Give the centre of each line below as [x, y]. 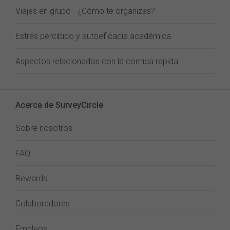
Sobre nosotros [44, 128]
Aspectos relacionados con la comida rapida [97, 61]
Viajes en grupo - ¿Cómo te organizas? [85, 11]
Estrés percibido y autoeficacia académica [93, 36]
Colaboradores [43, 204]
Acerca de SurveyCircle [59, 105]
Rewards [31, 178]
